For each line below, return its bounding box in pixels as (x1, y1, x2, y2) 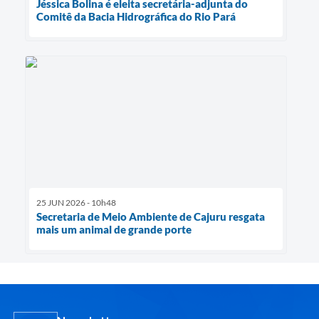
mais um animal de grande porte (36, 222, 192, 236)
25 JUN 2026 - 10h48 (36, 197, 116, 208)
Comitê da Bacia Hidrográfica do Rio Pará (36, 10, 236, 23)
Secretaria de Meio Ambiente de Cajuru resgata (36, 209, 265, 223)
